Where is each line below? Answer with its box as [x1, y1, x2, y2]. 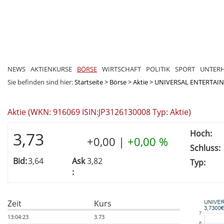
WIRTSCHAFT [102, 64, 141, 73]
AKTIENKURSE [30, 64, 72, 73]
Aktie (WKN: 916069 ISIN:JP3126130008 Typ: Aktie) [7, 106, 191, 117]
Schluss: [190, 142, 220, 153]
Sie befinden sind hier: [7, 77, 74, 86]
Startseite [74, 77, 103, 86]
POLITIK [146, 64, 170, 73]
